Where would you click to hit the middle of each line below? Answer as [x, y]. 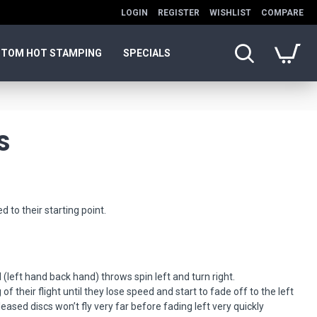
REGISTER [179, 12]
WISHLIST [230, 12]
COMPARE [282, 12]
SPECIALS [147, 53]
